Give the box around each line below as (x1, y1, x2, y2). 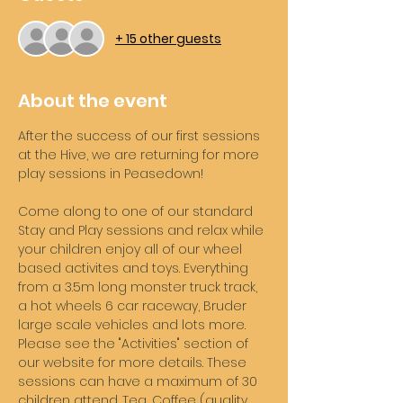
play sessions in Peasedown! (18, 165, 207, 183)
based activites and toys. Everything (18, 259, 252, 277)
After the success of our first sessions (18, 127, 264, 145)
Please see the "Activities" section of (18, 335, 252, 353)
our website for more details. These (18, 354, 250, 372)
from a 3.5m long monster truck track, (18, 278, 261, 296)
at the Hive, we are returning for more (18, 146, 263, 164)
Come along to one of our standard (18, 202, 256, 220)
